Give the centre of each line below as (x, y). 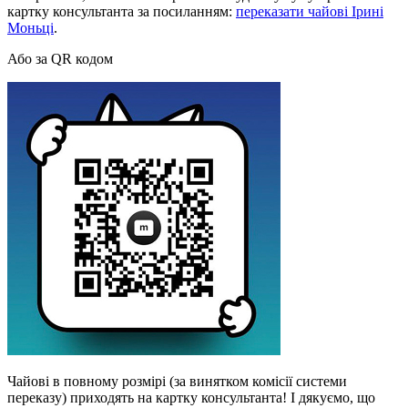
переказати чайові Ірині (310, 11)
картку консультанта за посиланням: (122, 11)
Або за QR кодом (60, 58)
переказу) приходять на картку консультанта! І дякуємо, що (191, 397)
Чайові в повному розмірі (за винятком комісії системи (177, 381)
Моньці (31, 27)
